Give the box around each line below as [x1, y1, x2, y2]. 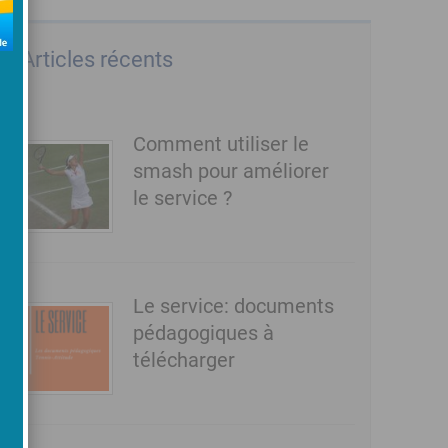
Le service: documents [132, 294, 334, 319]
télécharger [132, 348, 235, 373]
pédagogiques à [132, 321, 274, 346]
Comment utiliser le [132, 132, 309, 157]
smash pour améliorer [132, 159, 329, 184]
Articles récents [21, 47, 174, 73]
